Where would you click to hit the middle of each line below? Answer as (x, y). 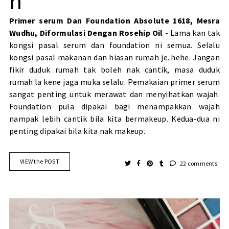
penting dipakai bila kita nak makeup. (77, 131)
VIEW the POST (39, 162)
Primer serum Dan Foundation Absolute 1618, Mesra (114, 21)
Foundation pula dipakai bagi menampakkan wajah (114, 107)
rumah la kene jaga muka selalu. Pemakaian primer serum (114, 82)
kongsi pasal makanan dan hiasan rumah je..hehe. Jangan (114, 58)
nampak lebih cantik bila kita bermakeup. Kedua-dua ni (114, 119)
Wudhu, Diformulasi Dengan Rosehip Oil (86, 33)
